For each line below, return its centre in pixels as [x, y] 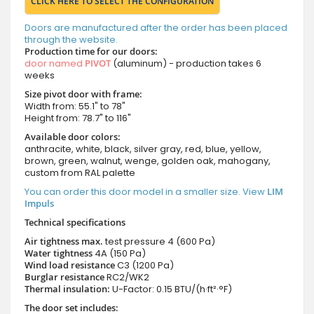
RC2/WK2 [128, 277]
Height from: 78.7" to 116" [78, 118]
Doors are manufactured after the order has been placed [156, 27]
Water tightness [59, 253]
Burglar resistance [64, 277]
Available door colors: [73, 136]
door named [55, 63]
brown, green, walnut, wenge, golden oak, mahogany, [148, 161]
